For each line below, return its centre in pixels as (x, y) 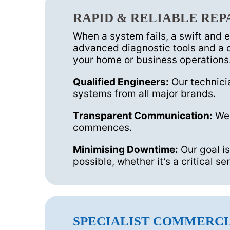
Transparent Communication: (143, 116)
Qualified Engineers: (121, 82)
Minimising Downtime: (126, 150)
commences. (102, 128)
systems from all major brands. (144, 94)
